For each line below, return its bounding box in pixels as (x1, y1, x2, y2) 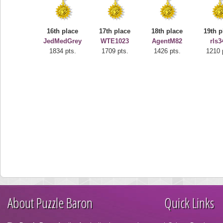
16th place (47, 27, 79, 35)
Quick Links (164, 193, 214, 212)
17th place (99, 27, 131, 35)
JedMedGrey (43, 37, 82, 45)
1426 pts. (154, 47, 181, 55)
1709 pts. (102, 47, 128, 55)
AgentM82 (152, 37, 183, 45)
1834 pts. (49, 47, 76, 55)
